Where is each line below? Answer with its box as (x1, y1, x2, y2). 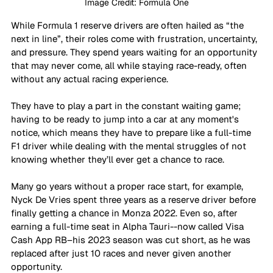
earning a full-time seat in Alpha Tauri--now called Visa (11, 220, 246, 232)
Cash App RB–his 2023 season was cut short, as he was (11, 233, 253, 246)
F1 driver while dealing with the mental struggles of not (11, 140, 249, 152)
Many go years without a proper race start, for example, (11, 180, 246, 192)
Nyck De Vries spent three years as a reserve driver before (11, 193, 258, 205)
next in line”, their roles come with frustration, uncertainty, (11, 32, 260, 44)
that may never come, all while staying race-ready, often (11, 59, 249, 71)
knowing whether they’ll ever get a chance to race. (11, 153, 227, 165)
